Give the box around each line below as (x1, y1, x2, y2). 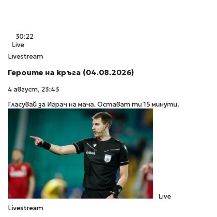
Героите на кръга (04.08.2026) (8, 68, 134, 77)
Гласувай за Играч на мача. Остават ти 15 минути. (8, 100, 179, 108)
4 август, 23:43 (8, 85, 59, 94)
